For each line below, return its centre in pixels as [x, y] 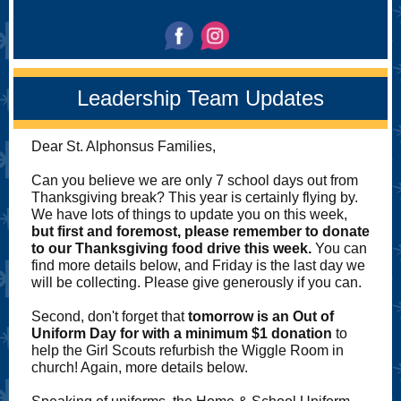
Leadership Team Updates [200, 98]
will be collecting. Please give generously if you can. [196, 282]
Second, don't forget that [110, 316]
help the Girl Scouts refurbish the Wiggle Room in [188, 350]
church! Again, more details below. [140, 367]
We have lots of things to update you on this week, [189, 214]
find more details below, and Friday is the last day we [198, 265]
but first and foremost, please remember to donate [200, 231]
